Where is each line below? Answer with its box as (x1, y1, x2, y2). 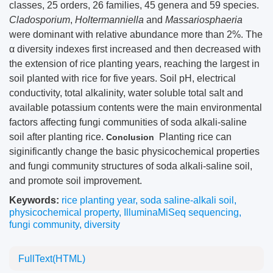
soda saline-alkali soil (140, 195, 234, 205)
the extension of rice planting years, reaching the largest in (9, 58, 260, 69)
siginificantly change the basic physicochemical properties (9, 146, 260, 157)
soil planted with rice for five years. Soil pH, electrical (9, 73, 236, 83)
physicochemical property (9, 207, 119, 218)
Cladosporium (9, 15, 70, 25)
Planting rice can (159, 132, 232, 142)
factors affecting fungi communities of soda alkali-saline (9, 117, 247, 127)
